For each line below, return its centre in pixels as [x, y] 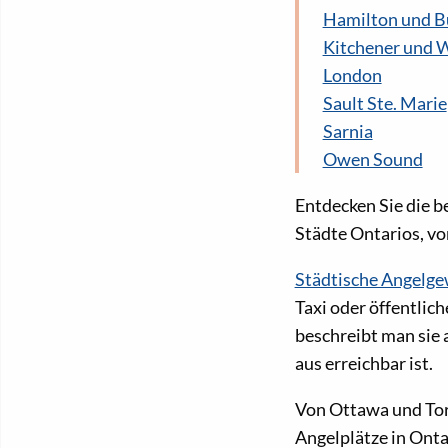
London [352, 75]
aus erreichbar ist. [363, 363]
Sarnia [347, 131]
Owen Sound [372, 159]
